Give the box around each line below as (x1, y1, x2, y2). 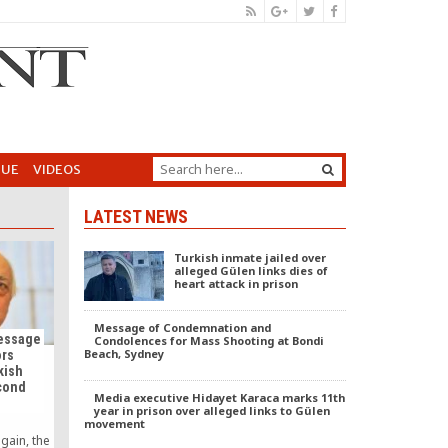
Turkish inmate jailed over (173, 250, 326, 265)
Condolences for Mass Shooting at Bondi (93, 333, 324, 348)
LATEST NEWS (83, 206, 188, 227)
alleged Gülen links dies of (173, 263, 328, 278)
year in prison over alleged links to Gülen (93, 403, 330, 418)
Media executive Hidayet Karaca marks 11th (93, 390, 345, 405)
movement (83, 416, 145, 431)
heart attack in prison (173, 276, 298, 291)
